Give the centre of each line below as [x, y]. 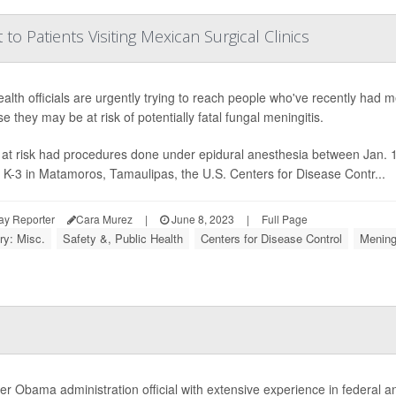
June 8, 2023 [201, 219]
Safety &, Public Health [122, 239]
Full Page [284, 219]
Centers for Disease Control [271, 239]
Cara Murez [104, 219]
